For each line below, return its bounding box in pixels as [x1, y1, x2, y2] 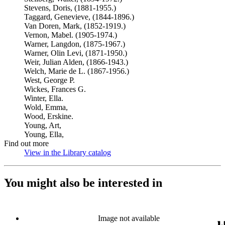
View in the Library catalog [24, 148, 111, 157]
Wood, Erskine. [24, 112, 73, 121]
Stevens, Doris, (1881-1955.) [24, 4, 116, 12]
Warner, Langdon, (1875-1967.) [24, 40, 125, 48]
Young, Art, [24, 121, 61, 130]
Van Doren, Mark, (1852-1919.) [24, 22, 126, 30]
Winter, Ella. [24, 94, 63, 102]
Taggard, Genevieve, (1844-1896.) [24, 13, 134, 21]
